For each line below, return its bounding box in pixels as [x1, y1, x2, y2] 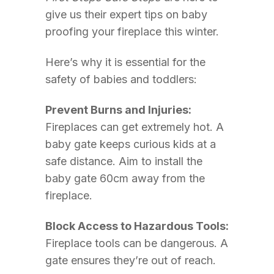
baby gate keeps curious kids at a [45, 138, 216, 150]
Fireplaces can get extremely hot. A [45, 120, 224, 133]
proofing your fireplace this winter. [45, 25, 219, 38]
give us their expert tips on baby [45, 8, 207, 21]
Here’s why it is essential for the [45, 56, 206, 68]
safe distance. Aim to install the [45, 155, 202, 168]
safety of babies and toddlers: [45, 73, 197, 86]
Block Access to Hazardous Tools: [45, 220, 229, 232]
